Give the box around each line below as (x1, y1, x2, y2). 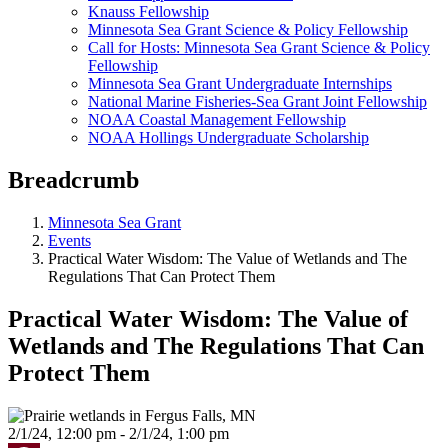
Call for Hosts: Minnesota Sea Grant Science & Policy (88, 39, 430, 56)
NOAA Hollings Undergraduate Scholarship (88, 129, 369, 146)
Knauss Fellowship (88, 3, 209, 20)
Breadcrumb (8, 166, 139, 193)
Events (48, 231, 91, 249)
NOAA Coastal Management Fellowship (88, 111, 346, 128)
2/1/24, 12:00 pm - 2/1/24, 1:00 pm (8, 424, 229, 442)
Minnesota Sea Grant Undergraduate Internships (88, 75, 392, 92)
